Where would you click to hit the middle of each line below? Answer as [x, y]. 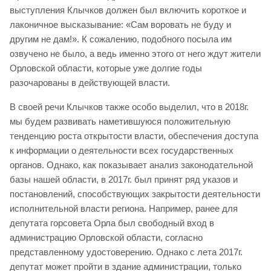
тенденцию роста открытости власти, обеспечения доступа [134, 136]
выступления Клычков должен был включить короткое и [128, 10]
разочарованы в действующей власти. [90, 83]
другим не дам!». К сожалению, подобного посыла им [121, 39]
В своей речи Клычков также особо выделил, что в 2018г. [129, 107]
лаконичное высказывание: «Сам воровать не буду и [120, 25]
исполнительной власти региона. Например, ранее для [124, 209]
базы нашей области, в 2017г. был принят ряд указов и [124, 180]
